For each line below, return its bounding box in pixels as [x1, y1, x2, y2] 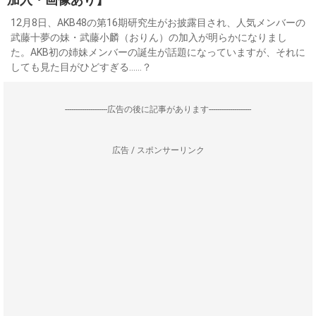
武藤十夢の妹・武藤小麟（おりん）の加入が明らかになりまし [11, 32, 287, 43]
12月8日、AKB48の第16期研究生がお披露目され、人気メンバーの [11, 17, 305, 28]
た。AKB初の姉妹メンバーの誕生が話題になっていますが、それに [11, 47, 305, 58]
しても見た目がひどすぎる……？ [11, 61, 152, 73]
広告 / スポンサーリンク [111, 145, 205, 155]
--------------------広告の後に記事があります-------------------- [65, 104, 251, 114]
